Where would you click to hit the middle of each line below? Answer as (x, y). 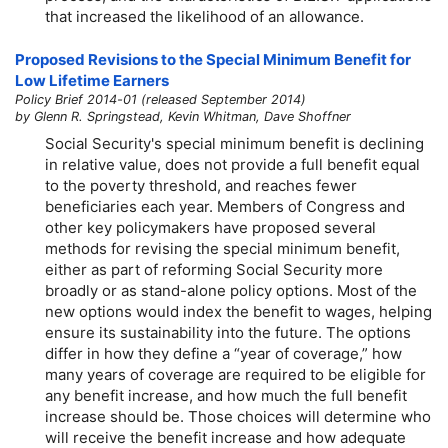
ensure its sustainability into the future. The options (228, 332)
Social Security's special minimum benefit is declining (234, 143)
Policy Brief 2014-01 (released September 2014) (160, 100)
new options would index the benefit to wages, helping (238, 311)
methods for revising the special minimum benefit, (222, 248)
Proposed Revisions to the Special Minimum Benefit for (213, 60)
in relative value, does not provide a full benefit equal (232, 164)
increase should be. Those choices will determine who (238, 416)
